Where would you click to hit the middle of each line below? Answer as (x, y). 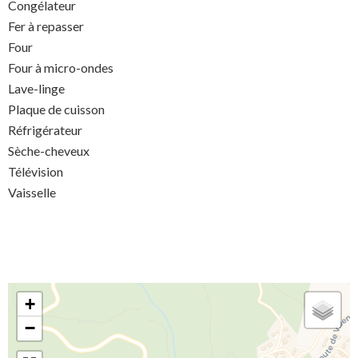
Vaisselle (32, 193)
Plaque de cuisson (56, 109)
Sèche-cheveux (49, 151)
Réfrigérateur (45, 130)
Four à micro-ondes (61, 68)
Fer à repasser (46, 26)
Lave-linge (36, 89)
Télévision (36, 172)
